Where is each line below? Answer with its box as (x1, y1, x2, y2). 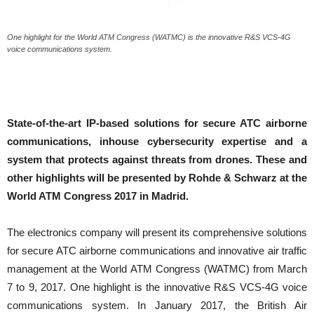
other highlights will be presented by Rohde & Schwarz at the (7, 172, 307, 184)
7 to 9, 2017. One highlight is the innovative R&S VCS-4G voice (7, 281, 307, 294)
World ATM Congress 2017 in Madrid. (7, 190, 189, 203)
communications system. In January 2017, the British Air (7, 299, 307, 312)
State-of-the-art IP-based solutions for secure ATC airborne (7, 117, 307, 130)
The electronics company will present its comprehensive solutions (7, 226, 307, 239)
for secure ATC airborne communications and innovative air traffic (7, 245, 307, 257)
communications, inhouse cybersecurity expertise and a (7, 135, 307, 148)
